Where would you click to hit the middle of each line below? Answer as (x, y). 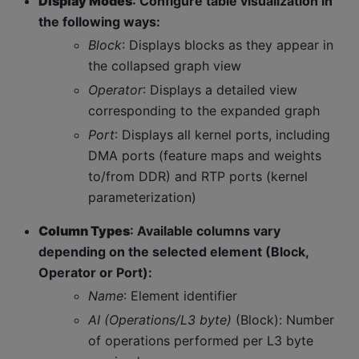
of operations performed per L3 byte (201, 341)
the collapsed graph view (165, 66)
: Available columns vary (205, 231)
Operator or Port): (95, 273)
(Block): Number (283, 320)
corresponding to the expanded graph (204, 111)
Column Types (84, 231)
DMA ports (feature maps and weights (205, 156)
